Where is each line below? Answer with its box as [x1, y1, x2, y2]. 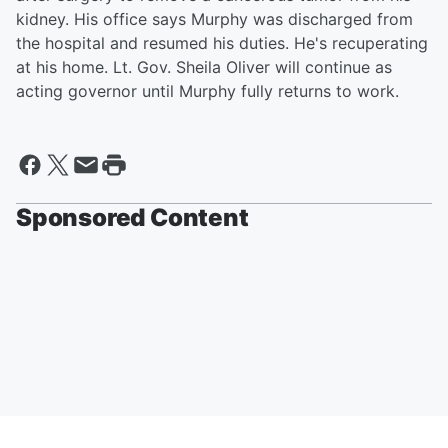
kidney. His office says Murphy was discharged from [16, 9, 413, 29]
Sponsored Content [16, 203, 249, 232]
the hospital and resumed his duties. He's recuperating [16, 33, 428, 53]
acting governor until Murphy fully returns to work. [16, 81, 399, 101]
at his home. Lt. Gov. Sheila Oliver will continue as [16, 57, 392, 77]
